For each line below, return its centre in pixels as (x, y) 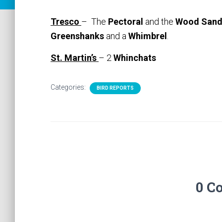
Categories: (69, 87)
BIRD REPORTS (115, 88)
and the (160, 22)
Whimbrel (148, 36)
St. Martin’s (75, 58)
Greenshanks (78, 36)
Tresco (66, 22)
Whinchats (135, 58)
